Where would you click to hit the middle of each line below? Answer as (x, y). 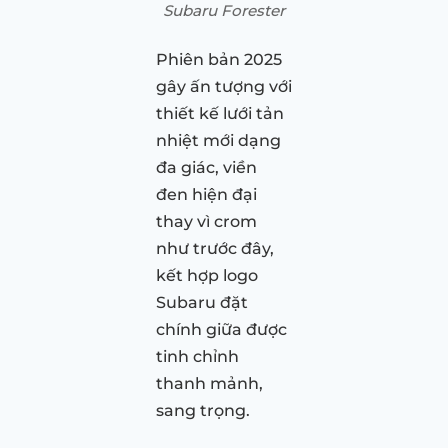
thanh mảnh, (209, 383)
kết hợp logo (207, 275)
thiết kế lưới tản (220, 113)
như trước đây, (215, 248)
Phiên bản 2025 (219, 59)
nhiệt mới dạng (218, 140)
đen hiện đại (206, 194)
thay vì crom (206, 221)
